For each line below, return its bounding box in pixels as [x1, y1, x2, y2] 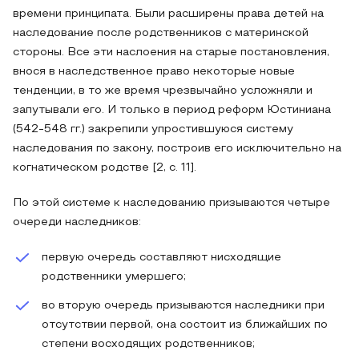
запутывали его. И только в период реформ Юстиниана [13, 105, 331, 115]
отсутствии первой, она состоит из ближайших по [42, 320, 328, 330]
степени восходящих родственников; [42, 339, 255, 349]
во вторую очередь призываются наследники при [42, 301, 325, 311]
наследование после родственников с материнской [13, 28, 309, 38]
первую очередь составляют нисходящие [42, 252, 281, 263]
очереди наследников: [13, 217, 141, 228]
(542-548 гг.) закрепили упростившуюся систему [13, 124, 293, 135]
